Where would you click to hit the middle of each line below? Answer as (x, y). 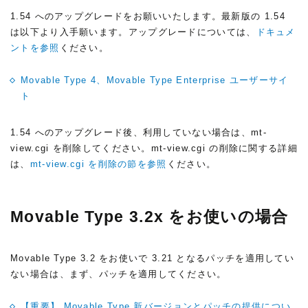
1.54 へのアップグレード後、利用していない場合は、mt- (139, 132)
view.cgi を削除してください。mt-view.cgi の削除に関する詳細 (154, 148)
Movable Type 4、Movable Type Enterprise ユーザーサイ (155, 80)
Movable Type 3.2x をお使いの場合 (150, 217)
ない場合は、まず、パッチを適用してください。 (119, 274)
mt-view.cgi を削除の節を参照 (98, 164)
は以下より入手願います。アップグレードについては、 (133, 32)
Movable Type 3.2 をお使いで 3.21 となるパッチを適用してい (153, 258)
